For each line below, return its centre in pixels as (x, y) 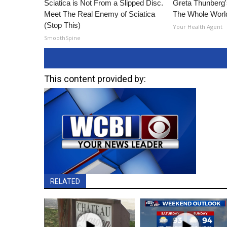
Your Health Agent (198, 27)
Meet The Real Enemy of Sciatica (100, 14)
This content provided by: (95, 79)
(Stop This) (62, 25)
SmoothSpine (62, 38)
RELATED (65, 182)
